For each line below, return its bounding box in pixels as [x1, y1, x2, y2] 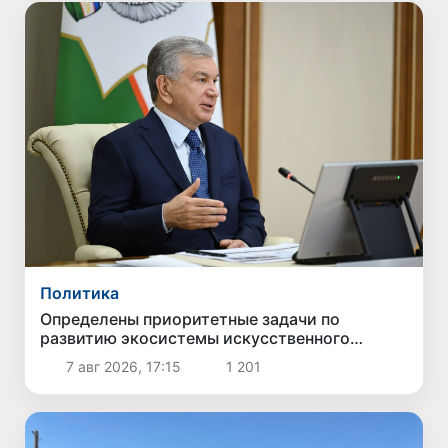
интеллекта [40, 346, 133, 367]
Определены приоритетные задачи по [40, 308, 341, 329]
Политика [40, 282, 120, 303]
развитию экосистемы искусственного [40, 327, 351, 348]
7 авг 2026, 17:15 [61, 357, 185, 375]
